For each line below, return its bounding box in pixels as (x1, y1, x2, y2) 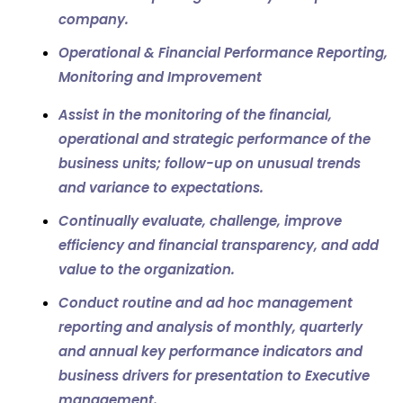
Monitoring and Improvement (58, 67, 262, 86)
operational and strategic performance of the (58, 130, 371, 148)
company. (58, 10, 129, 29)
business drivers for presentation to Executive (58, 366, 370, 385)
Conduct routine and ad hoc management (58, 293, 353, 312)
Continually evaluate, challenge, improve (58, 211, 342, 230)
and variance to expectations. (58, 178, 264, 197)
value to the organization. (58, 260, 235, 279)
